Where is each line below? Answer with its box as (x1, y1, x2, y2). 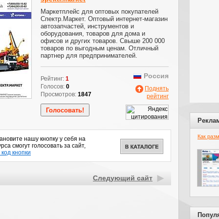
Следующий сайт (93, 174, 153, 182)
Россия (144, 72, 169, 80)
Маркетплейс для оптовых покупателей (41, 8, 158, 15)
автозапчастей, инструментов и (41, 22, 134, 30)
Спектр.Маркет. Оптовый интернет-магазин (41, 15, 168, 22)
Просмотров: (41, 91, 78, 98)
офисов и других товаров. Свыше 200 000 (41, 37, 165, 44)
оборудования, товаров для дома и (41, 30, 145, 37)
